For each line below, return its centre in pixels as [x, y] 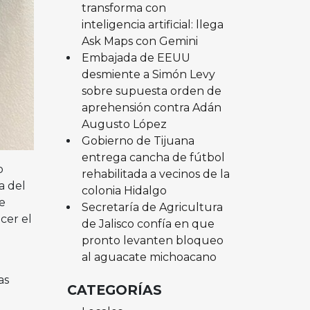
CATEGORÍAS [115, 290]
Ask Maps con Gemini [139, 41]
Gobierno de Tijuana [138, 140]
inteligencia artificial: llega [152, 24]
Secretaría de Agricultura [152, 207]
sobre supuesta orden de [151, 91]
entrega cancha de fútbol [153, 157]
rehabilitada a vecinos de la [155, 174]
